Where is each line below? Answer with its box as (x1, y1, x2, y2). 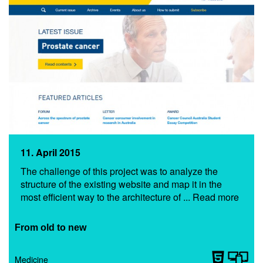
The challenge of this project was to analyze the (21, 164, 218, 178)
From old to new (15, 222, 86, 233)
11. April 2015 (21, 146, 80, 160)
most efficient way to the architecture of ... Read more (21, 190, 239, 204)
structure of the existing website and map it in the (21, 177, 222, 191)
